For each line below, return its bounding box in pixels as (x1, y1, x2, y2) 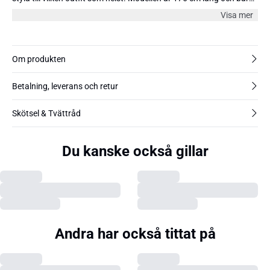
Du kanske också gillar (61, 142, 209, 160)
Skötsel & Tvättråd (12, 108, 81, 118)
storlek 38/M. (12, 5, 62, 15)
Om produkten (12, 54, 66, 64)
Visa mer (221, 10, 253, 20)
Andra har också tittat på (54, 225, 216, 242)
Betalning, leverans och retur (12, 81, 118, 91)
